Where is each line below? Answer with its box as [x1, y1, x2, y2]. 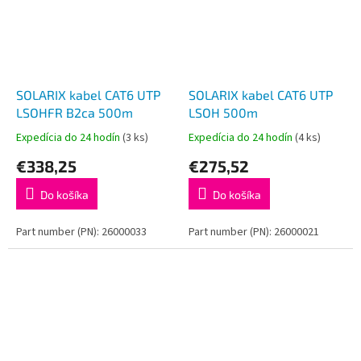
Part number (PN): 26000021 [189, 224, 319, 241]
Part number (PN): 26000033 [16, 224, 147, 241]
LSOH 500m [189, 105, 258, 121]
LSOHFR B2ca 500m [16, 105, 133, 121]
